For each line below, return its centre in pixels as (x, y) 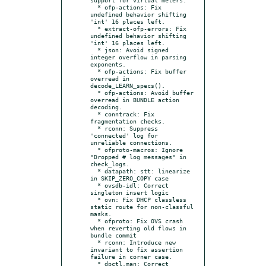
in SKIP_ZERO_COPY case (129, 178)
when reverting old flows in (138, 228)
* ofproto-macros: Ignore (94, 149)
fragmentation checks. (128, 121)
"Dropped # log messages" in (138, 156)
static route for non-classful (142, 206)
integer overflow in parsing (138, 57)
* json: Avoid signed (94, 50)
